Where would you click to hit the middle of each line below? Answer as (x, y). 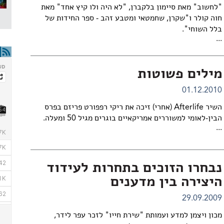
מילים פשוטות (179, 74)
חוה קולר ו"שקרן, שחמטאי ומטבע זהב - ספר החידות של (133, 18)
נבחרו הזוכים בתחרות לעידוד (134, 168)
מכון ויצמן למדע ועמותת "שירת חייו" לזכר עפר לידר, (138, 215)
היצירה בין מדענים (166, 182)
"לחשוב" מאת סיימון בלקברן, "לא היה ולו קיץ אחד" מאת (131, 7)
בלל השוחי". (202, 29)
